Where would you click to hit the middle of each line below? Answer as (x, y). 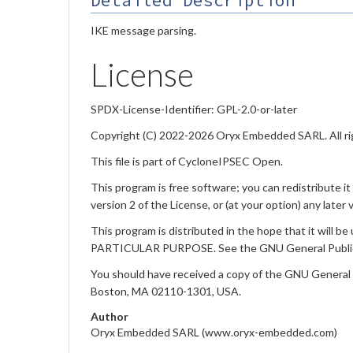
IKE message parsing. (143, 30)
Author (110, 316)
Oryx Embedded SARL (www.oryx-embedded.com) (214, 332)
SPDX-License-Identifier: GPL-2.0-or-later (194, 109)
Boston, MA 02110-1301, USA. (166, 291)
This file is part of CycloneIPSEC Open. (187, 161)
